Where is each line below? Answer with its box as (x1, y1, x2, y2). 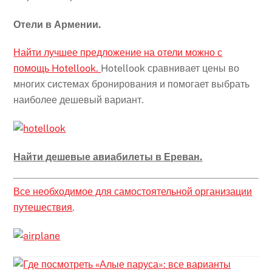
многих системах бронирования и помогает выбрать (13, 78, 250, 90)
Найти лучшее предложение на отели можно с (13, 47, 223, 59)
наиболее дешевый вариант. (13, 94, 144, 106)
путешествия (13, 201, 73, 213)
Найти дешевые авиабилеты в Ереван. (13, 151, 203, 163)
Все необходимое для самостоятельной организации (13, 185, 253, 197)
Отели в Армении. (13, 18, 101, 30)
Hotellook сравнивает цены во (101, 63, 240, 75)
